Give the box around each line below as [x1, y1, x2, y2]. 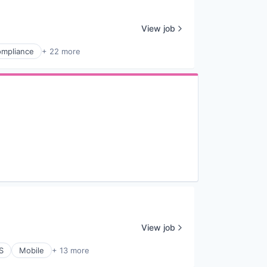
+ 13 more [52, 246, 89, 255]
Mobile [19, 246, 44, 255]
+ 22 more [42, 46, 80, 56]
